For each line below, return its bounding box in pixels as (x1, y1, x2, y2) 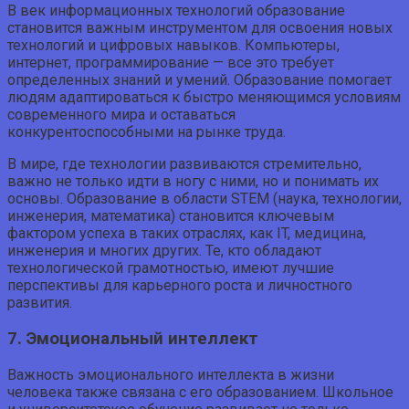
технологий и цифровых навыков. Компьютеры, (7, 37, 340, 55)
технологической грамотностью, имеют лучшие (7, 259, 334, 278)
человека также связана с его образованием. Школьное (7, 383, 393, 401)
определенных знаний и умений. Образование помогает (7, 71, 392, 89)
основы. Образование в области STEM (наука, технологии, (7, 190, 402, 208)
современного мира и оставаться (7, 106, 236, 124)
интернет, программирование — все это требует (7, 54, 334, 72)
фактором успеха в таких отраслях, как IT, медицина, (7, 225, 366, 243)
